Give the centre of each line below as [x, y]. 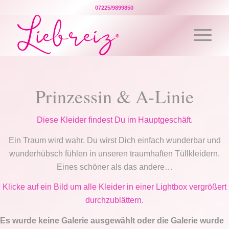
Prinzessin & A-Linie [114, 96]
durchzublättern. [114, 200]
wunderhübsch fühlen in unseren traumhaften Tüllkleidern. [114, 153]
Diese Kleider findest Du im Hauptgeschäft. [114, 120]
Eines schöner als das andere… [114, 167]
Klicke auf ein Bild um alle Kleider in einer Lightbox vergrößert [114, 187]
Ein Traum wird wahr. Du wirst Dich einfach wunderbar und [114, 140]
